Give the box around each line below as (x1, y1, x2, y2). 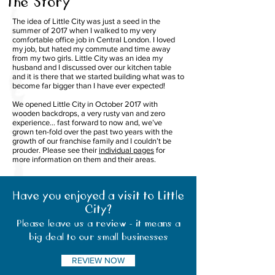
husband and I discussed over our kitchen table (12, 63, 171, 72)
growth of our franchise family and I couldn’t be (12, 136, 171, 145)
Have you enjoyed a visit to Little (12, 188, 184, 202)
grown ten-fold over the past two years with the (12, 127, 172, 136)
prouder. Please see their (12, 145, 99, 155)
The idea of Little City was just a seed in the (12, 17, 160, 26)
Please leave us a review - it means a (16, 217, 180, 228)
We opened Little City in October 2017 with (12, 99, 158, 109)
